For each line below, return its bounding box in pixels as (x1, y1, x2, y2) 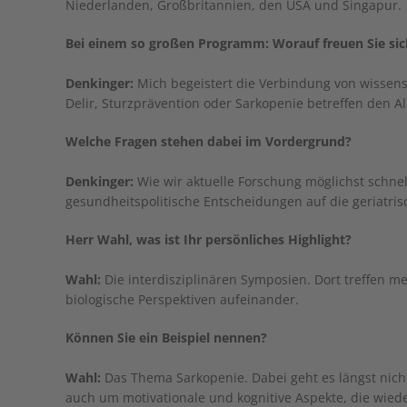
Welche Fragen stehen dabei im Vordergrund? (65, 133, 352, 150)
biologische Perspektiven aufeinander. (65, 291, 299, 308)
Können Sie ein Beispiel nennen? (65, 329, 267, 346)
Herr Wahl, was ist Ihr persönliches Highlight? (65, 231, 352, 248)
